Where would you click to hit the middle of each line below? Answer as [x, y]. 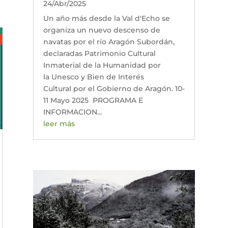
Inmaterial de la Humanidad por [102, 65]
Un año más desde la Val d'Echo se [106, 18]
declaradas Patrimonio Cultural [99, 53]
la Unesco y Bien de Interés [93, 77]
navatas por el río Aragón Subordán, [109, 41]
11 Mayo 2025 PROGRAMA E [93, 100]
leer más [59, 123]
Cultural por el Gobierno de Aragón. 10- [114, 88]
